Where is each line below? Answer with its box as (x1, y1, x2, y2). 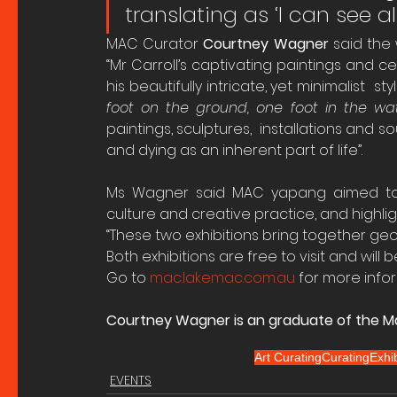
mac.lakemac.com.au (150, 268, 295, 289)
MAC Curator (106, 34, 204, 55)
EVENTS (110, 371, 152, 390)
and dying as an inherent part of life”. (106, 140, 362, 161)
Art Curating (253, 350, 322, 365)
